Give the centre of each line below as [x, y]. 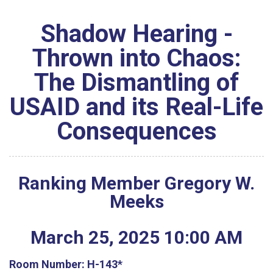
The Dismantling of [136, 83]
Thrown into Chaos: [136, 58]
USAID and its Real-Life [136, 107]
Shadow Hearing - [136, 34]
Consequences [136, 131]
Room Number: [48, 264]
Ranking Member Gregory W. [136, 183]
